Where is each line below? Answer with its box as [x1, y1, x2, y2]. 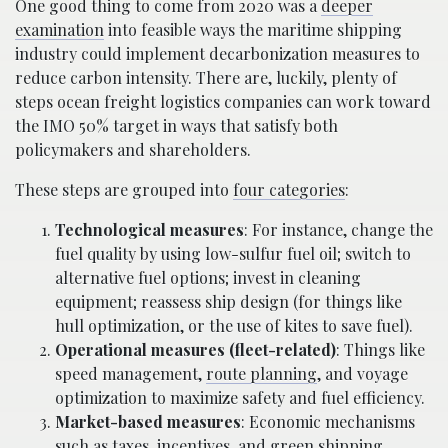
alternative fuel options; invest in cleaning [55, 266, 361, 288]
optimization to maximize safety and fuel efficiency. [55, 386, 425, 408]
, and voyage [317, 362, 408, 384]
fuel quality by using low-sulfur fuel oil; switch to [55, 242, 411, 264]
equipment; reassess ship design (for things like [55, 290, 402, 312]
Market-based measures [55, 410, 241, 432]
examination [15, 18, 104, 40]
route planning [206, 362, 317, 384]
